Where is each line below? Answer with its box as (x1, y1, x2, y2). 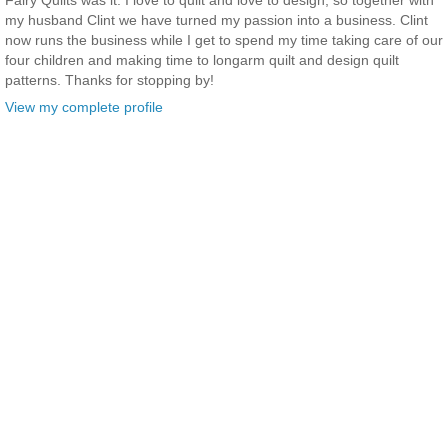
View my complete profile (5, 99, 163, 116)
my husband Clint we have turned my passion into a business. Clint (5, 12, 428, 29)
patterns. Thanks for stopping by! (5, 72, 214, 89)
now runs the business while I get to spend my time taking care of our (5, 32, 443, 49)
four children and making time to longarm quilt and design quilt (5, 52, 399, 69)
